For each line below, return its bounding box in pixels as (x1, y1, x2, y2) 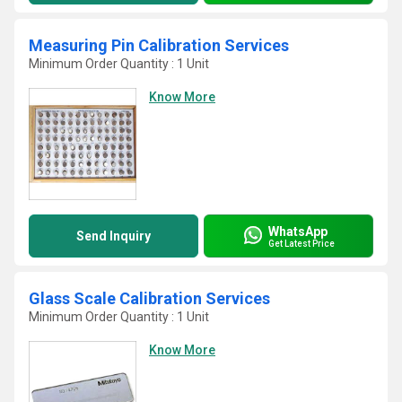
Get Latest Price (268, 238, 335, 249)
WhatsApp (268, 223, 328, 239)
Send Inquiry (76, 229, 151, 243)
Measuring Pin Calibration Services (29, 36, 289, 55)
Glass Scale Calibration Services (29, 289, 270, 308)
